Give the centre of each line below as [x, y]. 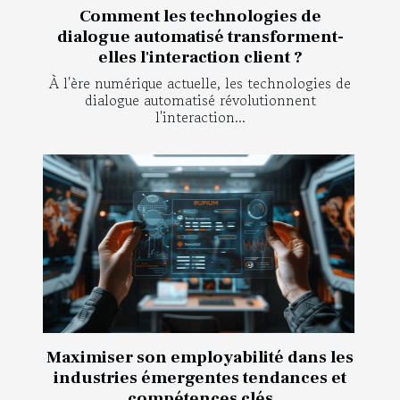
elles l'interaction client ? [200, 57]
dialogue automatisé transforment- [200, 36]
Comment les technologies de [200, 16]
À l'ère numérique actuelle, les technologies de [200, 83]
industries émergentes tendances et [200, 377]
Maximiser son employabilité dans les [200, 357]
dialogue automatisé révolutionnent [200, 100]
